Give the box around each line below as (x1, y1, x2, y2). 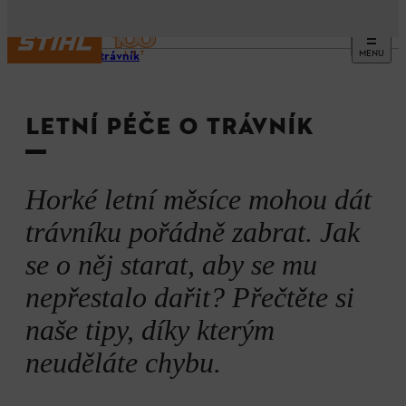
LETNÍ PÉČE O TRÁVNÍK (25, 112, 314, 140)
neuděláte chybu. (25, 346, 221, 379)
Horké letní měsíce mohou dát (25, 183, 372, 216)
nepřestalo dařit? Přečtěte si (25, 281, 354, 314)
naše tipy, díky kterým (25, 314, 275, 346)
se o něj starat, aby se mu (25, 248, 317, 281)
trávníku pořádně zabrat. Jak (25, 216, 360, 248)
